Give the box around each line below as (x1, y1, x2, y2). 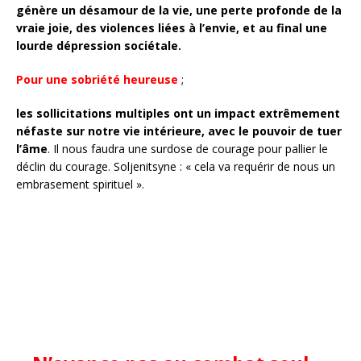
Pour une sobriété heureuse (16, 71, 178, 87)
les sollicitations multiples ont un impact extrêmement (16, 105, 340, 121)
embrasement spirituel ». (16, 176, 144, 192)
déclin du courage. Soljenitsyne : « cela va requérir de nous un (16, 158, 335, 174)
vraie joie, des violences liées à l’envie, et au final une (16, 19, 327, 35)
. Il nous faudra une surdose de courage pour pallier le (48, 140, 328, 156)
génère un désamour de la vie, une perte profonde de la (16, 2, 342, 18)
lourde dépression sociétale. (16, 37, 181, 53)
